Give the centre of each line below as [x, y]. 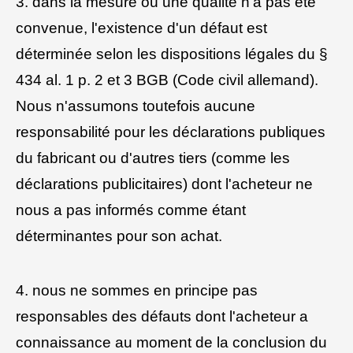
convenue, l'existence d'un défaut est [141, 28]
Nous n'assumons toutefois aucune [136, 106]
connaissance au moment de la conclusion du [171, 342]
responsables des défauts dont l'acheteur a [162, 316]
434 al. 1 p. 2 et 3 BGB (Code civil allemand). [167, 80]
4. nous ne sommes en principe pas [137, 290]
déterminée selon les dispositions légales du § [172, 54]
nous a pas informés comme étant [131, 210]
